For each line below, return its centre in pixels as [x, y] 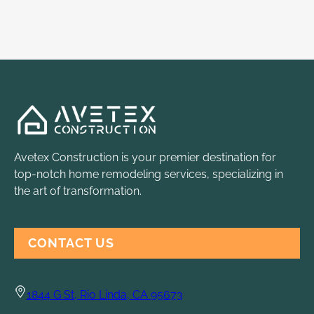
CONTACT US [71, 243]
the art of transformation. [78, 191]
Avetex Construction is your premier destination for [145, 158]
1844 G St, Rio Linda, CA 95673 [105, 295]
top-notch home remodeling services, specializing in [149, 175]
